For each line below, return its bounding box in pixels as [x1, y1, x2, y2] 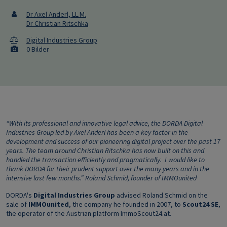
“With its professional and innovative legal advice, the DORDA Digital [6, 119, 203, 128]
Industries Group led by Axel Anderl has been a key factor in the [6, 128, 188, 137]
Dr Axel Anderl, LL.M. [26, 10, 86, 19]
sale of [6, 200, 28, 209]
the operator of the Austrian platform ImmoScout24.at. [6, 209, 173, 218]
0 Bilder [26, 45, 49, 54]
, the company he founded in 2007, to [69, 200, 182, 209]
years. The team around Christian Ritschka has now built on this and [6, 146, 204, 155]
